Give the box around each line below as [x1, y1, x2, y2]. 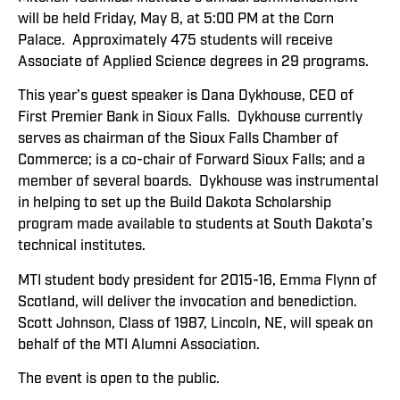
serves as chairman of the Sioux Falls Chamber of [18, 129, 338, 148]
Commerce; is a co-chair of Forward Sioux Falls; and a [18, 151, 365, 170]
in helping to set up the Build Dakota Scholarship [18, 194, 331, 212]
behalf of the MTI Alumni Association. [18, 335, 260, 354]
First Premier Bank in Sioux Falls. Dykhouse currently [18, 108, 362, 127]
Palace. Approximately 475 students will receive [18, 31, 333, 49]
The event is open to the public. [18, 370, 220, 388]
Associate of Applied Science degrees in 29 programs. [18, 53, 369, 71]
